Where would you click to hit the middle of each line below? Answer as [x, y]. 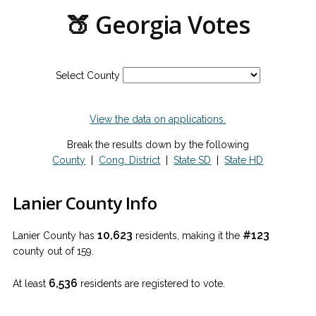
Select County [87, 75]
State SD [193, 160]
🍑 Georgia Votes [158, 25]
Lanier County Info [85, 203]
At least [31, 284]
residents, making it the [188, 236]
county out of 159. [53, 251]
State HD [244, 160]
